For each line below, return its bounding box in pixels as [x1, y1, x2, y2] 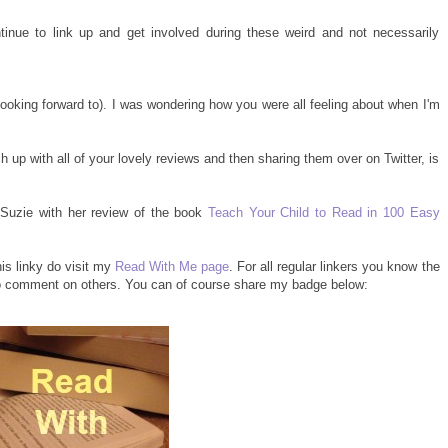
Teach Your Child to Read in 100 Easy [207, 205, 440, 221]
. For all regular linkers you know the [229, 259, 440, 275]
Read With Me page [115, 259, 230, 275]
